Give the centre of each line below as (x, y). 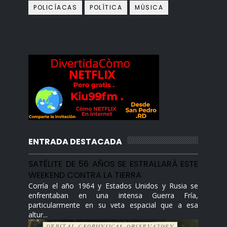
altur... (38, 215)
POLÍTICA (106, 7)
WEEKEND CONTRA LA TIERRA (85, 175)
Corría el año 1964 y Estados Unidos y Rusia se (113, 186)
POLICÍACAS (55, 7)
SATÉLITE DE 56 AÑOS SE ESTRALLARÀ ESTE (113, 164)
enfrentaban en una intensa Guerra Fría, (113, 195)
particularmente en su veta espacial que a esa (113, 205)
